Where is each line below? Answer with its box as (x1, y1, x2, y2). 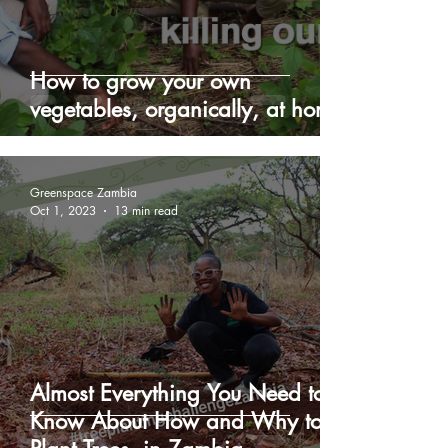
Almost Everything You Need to (30, 379, 325, 407)
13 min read (114, 202, 178, 219)
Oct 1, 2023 (30, 202, 96, 219)
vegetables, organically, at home (30, 95, 343, 123)
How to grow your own (30, 67, 251, 95)
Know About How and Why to (30, 407, 322, 435)
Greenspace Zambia (30, 184, 137, 201)
